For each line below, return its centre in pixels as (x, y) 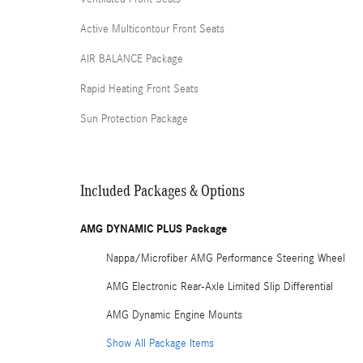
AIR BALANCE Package (132, 59)
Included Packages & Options (162, 190)
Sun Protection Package (134, 119)
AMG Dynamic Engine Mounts (174, 315)
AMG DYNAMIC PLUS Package (154, 228)
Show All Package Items (160, 343)
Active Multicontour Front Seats (152, 29)
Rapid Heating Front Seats (139, 89)
